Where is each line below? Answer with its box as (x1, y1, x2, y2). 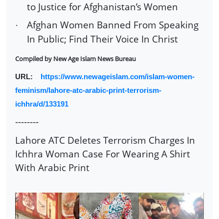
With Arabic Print (15, 160, 89, 174)
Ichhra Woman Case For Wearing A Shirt (15, 147, 190, 160)
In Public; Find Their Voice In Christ (27, 32, 178, 46)
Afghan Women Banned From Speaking (27, 18, 198, 32)
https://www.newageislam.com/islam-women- (41, 73, 195, 81)
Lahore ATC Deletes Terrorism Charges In (15, 133, 195, 147)
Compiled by (15, 54, 52, 63)
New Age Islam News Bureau (52, 54, 136, 63)
